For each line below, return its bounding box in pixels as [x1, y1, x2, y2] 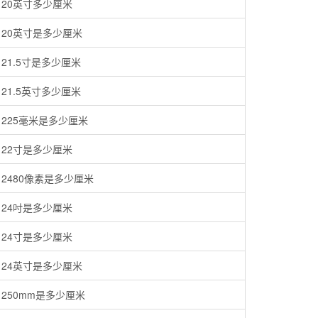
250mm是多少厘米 [1, 287, 85, 302]
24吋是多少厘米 [1, 200, 72, 214]
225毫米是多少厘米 [1, 113, 88, 127]
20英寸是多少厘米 [1, 26, 82, 40]
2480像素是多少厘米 [1, 171, 94, 185]
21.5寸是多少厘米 [1, 55, 81, 69]
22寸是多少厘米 [1, 142, 72, 156]
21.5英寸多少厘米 [1, 84, 81, 98]
